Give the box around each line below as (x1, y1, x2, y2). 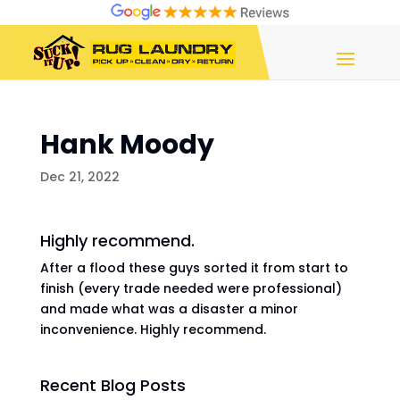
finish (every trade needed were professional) (39, 279, 342, 297)
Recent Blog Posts (39, 374, 186, 396)
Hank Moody (39, 126, 214, 163)
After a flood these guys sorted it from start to (39, 259, 348, 277)
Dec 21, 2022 (39, 168, 120, 186)
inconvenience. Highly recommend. (39, 321, 266, 338)
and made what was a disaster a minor (39, 300, 298, 318)
